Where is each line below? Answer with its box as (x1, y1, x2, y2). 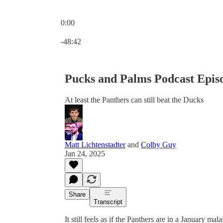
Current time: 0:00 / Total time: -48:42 (60, 27, 179, 35)
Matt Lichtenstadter (65, 140, 125, 149)
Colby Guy (141, 140, 176, 149)
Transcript (94, 198, 122, 206)
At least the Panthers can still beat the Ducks (65, 95, 204, 104)
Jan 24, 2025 (65, 149, 105, 158)
